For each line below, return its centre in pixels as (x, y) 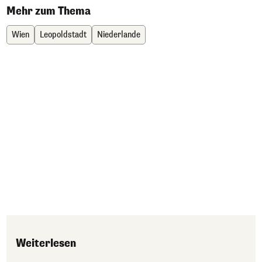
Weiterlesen (46, 244)
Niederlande (119, 35)
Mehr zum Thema (49, 11)
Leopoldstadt (63, 35)
